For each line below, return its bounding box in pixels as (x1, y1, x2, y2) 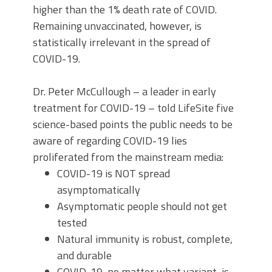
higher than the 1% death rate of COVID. (33, 1, 217, 18)
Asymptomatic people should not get (57, 198, 227, 214)
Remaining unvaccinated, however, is (33, 18, 202, 34)
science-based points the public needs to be (33, 116, 233, 132)
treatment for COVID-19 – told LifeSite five (33, 100, 234, 116)
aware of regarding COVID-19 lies (33, 132, 187, 149)
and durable (57, 247, 112, 263)
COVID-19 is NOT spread (57, 165, 170, 182)
